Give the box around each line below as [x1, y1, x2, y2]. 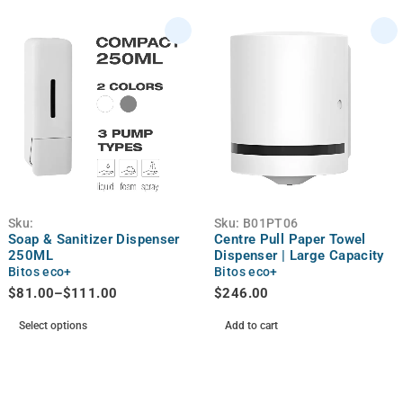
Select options [19, 318, 87, 332]
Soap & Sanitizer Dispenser [8, 230, 180, 247]
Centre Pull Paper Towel [214, 230, 366, 247]
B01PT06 [242, 215, 299, 230]
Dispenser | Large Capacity [214, 246, 384, 264]
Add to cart [225, 318, 278, 332]
